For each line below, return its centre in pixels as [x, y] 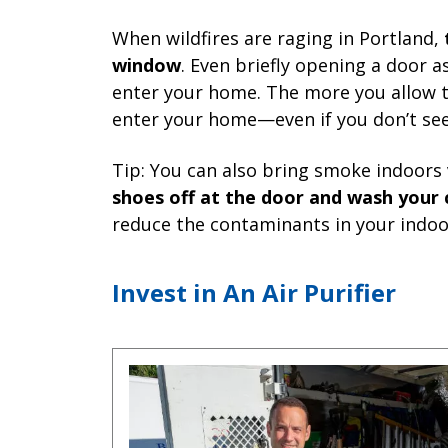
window [146, 64]
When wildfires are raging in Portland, [278, 37]
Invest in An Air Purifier [254, 292]
